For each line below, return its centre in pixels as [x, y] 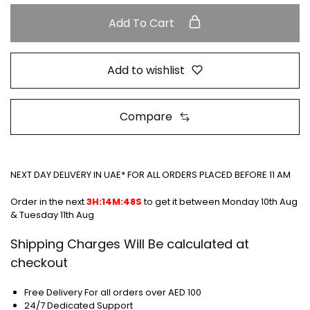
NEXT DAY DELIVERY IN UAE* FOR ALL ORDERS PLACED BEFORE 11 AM [151, 175]
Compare [146, 117]
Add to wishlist [146, 70]
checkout [39, 263]
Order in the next [48, 201]
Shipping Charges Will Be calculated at [130, 244]
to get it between [182, 201]
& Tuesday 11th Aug [52, 215]
